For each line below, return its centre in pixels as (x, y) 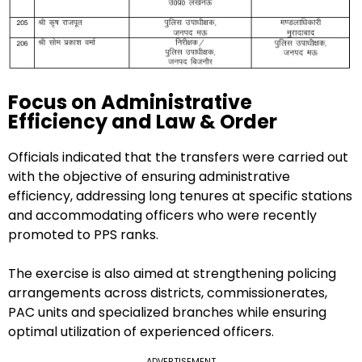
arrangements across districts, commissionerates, (168, 293)
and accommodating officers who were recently (162, 215)
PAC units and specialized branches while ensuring (167, 312)
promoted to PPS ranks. (83, 234)
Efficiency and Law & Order (143, 121)
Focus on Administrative (130, 102)
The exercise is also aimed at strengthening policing (172, 273)
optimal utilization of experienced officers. (141, 331)
